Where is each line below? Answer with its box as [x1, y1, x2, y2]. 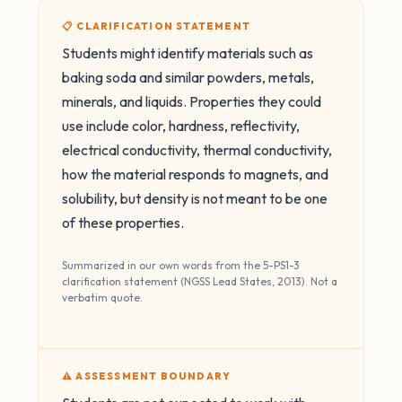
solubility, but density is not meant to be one [62, 189, 328, 207]
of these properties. [62, 214, 184, 232]
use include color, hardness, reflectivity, [62, 117, 300, 135]
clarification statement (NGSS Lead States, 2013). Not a [62, 275, 337, 289]
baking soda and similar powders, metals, [62, 68, 314, 86]
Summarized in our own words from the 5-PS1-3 [62, 258, 300, 273]
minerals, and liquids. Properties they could [62, 92, 321, 110]
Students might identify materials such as [62, 44, 313, 62]
